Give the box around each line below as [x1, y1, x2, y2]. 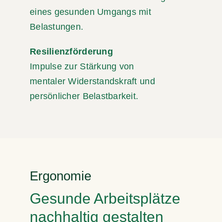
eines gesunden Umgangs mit [30, 6, 152, 17]
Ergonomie [30, 168, 91, 183]
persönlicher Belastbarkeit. [30, 91, 139, 101]
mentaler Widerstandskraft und [30, 76, 155, 86]
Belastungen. [30, 21, 84, 32]
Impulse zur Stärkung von [30, 61, 134, 71]
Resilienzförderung [30, 46, 113, 56]
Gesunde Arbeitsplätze [30, 190, 180, 207]
